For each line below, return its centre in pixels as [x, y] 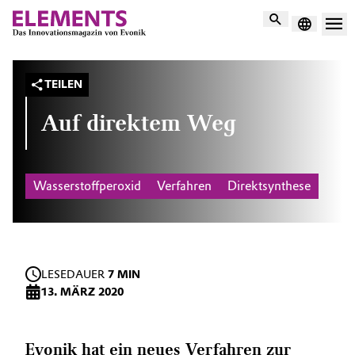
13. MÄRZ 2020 [82, 292]
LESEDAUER [74, 275]
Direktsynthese [269, 186]
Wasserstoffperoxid [87, 186]
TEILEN [63, 84]
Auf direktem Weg [139, 123]
